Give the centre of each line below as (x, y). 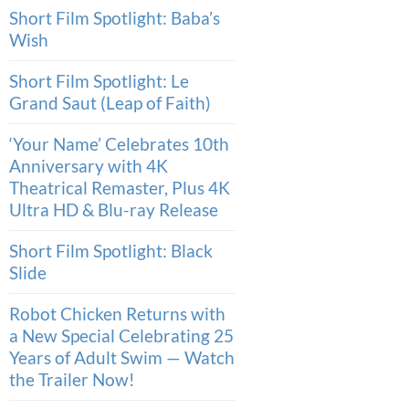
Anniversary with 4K (89, 165)
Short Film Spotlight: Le (99, 80)
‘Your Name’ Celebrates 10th (119, 143)
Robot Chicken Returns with (117, 313)
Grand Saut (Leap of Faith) (110, 102)
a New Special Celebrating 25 (121, 335)
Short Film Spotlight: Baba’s (115, 17)
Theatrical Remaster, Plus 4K (120, 187)
